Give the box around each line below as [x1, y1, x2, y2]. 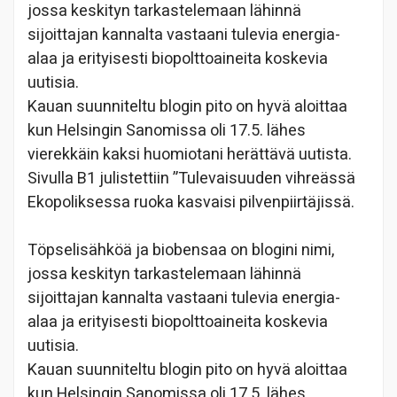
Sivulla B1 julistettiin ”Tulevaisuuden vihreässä [27, 166, 355, 191]
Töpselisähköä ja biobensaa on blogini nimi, [27, 237, 334, 262]
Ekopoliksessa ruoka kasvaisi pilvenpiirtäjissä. [27, 190, 354, 214]
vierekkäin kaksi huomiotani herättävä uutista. [27, 142, 352, 167]
